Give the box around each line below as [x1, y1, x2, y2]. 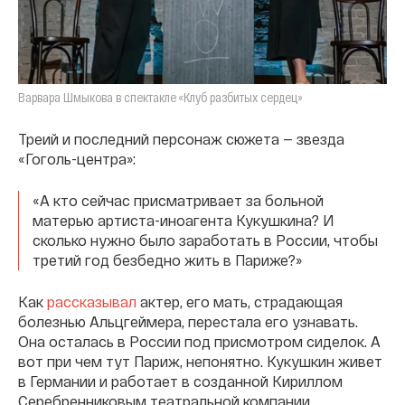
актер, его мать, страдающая [137, 293, 343, 311]
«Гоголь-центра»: [18, 150, 136, 168]
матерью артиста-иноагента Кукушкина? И [33, 212, 334, 230]
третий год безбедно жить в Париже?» [33, 251, 302, 269]
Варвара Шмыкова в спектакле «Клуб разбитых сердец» [18, 89, 303, 106]
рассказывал [47, 293, 137, 311]
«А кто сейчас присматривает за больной [33, 192, 324, 210]
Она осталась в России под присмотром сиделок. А [18, 333, 381, 351]
